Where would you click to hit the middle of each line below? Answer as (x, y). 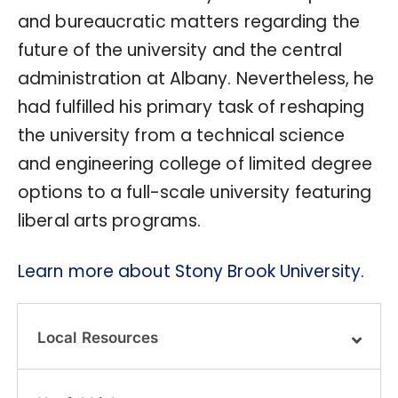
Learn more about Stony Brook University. (191, 271)
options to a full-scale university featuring (195, 192)
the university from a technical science (181, 135)
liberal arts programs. (110, 220)
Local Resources (98, 337)
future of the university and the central (180, 50)
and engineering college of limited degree (195, 163)
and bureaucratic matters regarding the (189, 21)
